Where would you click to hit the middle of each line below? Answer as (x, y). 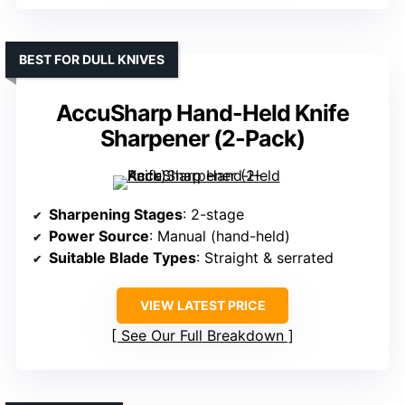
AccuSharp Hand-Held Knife (202, 113)
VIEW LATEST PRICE (202, 305)
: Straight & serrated (265, 257)
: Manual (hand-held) (220, 235)
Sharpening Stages (116, 214)
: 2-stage (213, 214)
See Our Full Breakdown (202, 335)
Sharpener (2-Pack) (202, 138)
